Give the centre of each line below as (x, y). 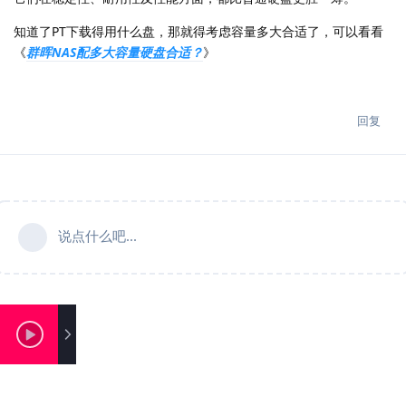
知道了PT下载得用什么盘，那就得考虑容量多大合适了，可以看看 (198, 32)
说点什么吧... (97, 236)
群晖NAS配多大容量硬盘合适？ (115, 53)
